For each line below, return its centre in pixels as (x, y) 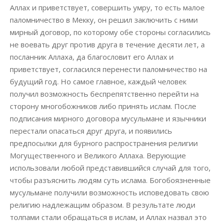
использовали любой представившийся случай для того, (110, 168)
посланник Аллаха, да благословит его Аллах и (92, 57)
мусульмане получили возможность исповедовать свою (110, 192)
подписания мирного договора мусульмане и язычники (108, 118)
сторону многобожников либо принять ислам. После (103, 106)
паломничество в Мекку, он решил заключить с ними (104, 20)
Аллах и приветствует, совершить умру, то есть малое (107, 7)
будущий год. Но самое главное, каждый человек (98, 81)
